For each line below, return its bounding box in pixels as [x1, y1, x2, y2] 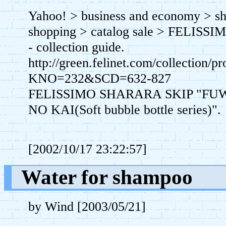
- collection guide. [28, 39, 125, 54]
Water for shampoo [21, 165, 193, 189]
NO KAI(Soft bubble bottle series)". [28, 102, 221, 117]
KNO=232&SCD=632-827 [28, 71, 172, 86]
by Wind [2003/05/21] [28, 199, 146, 214]
